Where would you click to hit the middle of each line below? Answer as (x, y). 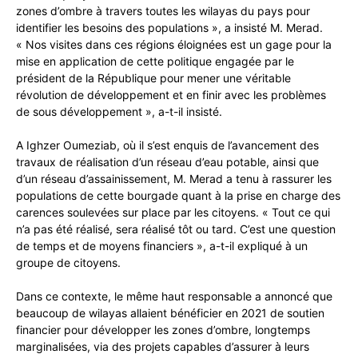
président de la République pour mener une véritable (153, 78)
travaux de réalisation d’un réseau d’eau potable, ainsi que (167, 162)
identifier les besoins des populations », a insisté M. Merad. (169, 28)
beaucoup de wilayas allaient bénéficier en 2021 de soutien (170, 313)
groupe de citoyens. (68, 263)
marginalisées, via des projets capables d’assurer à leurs (163, 347)
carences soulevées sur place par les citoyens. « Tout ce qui (173, 213)
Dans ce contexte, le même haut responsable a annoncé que (174, 296)
